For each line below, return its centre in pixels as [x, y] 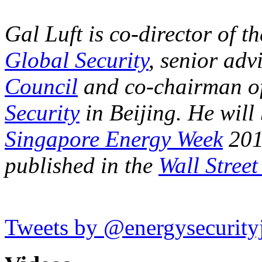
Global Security [77, 60]
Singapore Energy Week [114, 139]
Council [41, 86]
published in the [82, 165]
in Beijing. [134, 112]
